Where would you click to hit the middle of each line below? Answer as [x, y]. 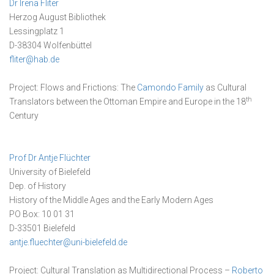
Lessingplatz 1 [37, 31]
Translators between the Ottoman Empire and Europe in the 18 [128, 102]
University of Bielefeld [50, 172]
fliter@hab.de [34, 59]
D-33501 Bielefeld [42, 228]
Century [24, 116]
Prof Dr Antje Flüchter [50, 158]
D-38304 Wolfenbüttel [50, 45]
